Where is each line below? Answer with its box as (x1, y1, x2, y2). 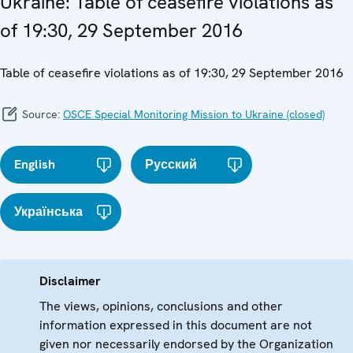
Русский (145, 155, 198, 173)
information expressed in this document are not (39, 316, 312, 333)
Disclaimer (39, 272, 101, 289)
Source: (19, 106, 63, 121)
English (14, 155, 55, 173)
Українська (14, 203, 83, 220)
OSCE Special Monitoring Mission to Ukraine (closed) (63, 106, 325, 121)
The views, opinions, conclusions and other (39, 297, 283, 314)
